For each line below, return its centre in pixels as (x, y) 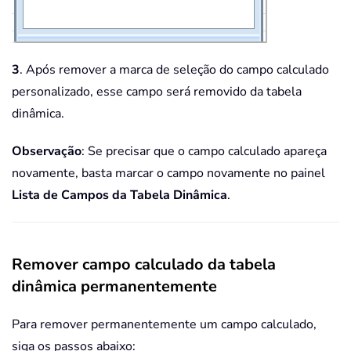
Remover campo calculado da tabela (144, 265)
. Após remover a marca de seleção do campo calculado (174, 70)
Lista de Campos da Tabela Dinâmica (119, 195)
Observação (47, 152)
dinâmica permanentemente (114, 287)
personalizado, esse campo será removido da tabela (157, 92)
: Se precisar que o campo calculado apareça (204, 152)
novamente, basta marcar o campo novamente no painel (168, 174)
